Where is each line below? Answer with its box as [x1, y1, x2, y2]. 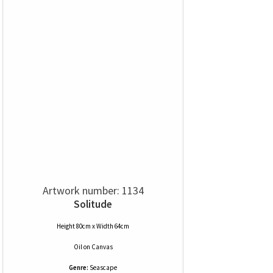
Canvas [91, 243, 113, 251]
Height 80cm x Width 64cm [57, 222, 129, 230]
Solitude [74, 197, 112, 211]
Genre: [69, 263, 88, 272]
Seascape [90, 263, 117, 272]
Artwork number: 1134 [42, 183, 144, 197]
